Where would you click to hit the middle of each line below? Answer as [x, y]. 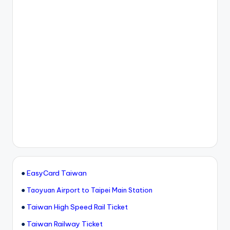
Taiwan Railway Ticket [65, 224]
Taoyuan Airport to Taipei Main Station [90, 190]
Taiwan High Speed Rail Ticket [77, 207]
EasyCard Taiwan [57, 173]
